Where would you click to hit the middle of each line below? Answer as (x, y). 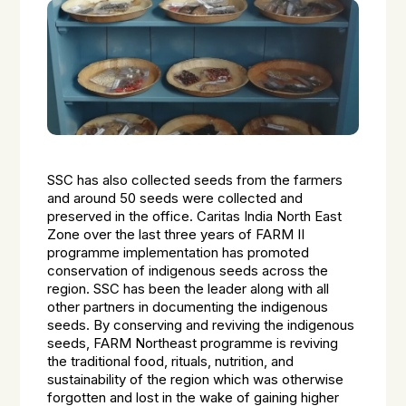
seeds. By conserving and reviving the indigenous (201, 325)
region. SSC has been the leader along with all (188, 289)
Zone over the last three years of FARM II (176, 235)
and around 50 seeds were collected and (175, 198)
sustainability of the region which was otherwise (196, 380)
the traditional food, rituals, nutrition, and (171, 362)
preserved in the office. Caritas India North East (195, 217)
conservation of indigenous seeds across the (188, 271)
